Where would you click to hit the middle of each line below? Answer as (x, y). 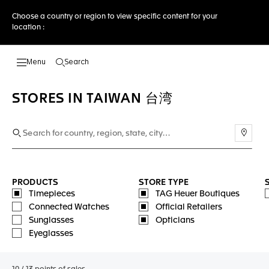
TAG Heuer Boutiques (197, 194)
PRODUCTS (35, 183)
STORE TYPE (164, 183)
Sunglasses (51, 220)
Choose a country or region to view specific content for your (115, 17)
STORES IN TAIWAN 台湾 (92, 99)
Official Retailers (189, 207)
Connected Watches (69, 207)
